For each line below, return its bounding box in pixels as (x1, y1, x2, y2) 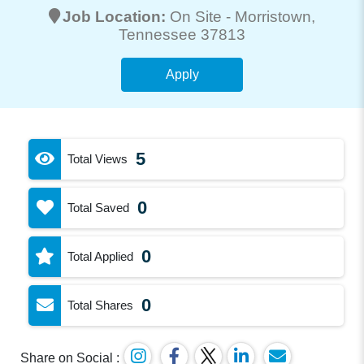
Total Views (67, 151, 128, 166)
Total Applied (67, 249, 134, 263)
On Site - (170, 7, 235, 25)
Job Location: (63, 7, 170, 25)
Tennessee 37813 (119, 25, 245, 43)
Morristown (235, 7, 311, 25)
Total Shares (67, 297, 134, 312)
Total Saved (67, 200, 130, 214)
